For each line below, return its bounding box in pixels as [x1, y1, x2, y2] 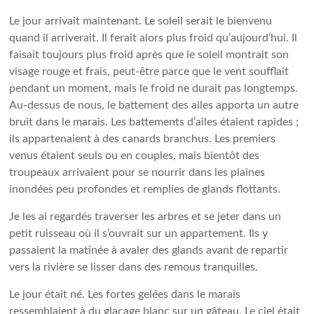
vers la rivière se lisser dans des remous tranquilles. [9, 261, 259, 273]
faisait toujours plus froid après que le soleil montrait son [9, 49, 289, 60]
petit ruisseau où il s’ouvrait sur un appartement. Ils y [9, 228, 268, 239]
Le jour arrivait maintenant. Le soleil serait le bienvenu [9, 15, 273, 27]
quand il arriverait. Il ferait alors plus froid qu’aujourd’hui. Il [9, 32, 298, 43]
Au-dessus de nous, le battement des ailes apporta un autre [9, 100, 299, 111]
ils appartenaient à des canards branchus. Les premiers [9, 133, 276, 144]
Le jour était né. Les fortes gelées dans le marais [9, 289, 241, 300]
